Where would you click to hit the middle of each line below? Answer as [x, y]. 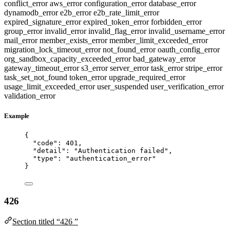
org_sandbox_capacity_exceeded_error [69, 59]
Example [17, 116]
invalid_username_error [187, 31]
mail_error [22, 40]
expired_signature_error [44, 22]
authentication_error [111, 158]
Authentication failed [121, 150]
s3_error [95, 68]
